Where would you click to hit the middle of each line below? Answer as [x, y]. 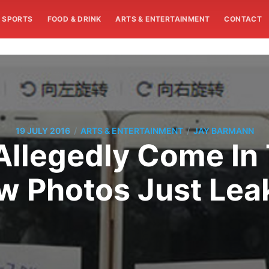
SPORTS [17, 19]
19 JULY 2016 [43, 131]
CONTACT [243, 19]
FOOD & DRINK [74, 19]
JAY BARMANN [223, 131]
